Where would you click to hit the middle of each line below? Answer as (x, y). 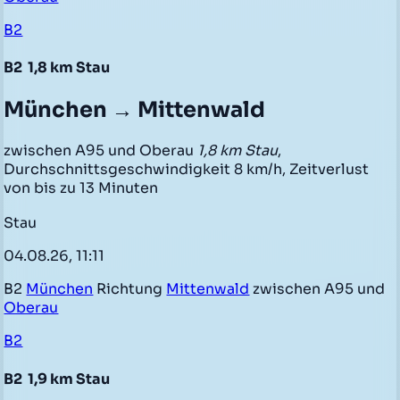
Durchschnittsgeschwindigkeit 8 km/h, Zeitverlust (187, 169)
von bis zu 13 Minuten (81, 187)
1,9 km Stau (68, 379)
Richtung (130, 289)
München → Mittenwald (135, 109)
